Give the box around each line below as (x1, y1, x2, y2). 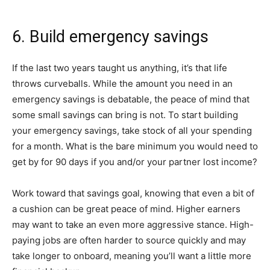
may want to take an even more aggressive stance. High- (12, 218, 254, 230)
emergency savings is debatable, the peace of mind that (12, 93, 250, 105)
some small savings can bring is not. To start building (12, 108, 238, 121)
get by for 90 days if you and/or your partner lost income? (12, 155, 257, 168)
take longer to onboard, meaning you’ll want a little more (12, 250, 251, 262)
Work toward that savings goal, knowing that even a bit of (12, 187, 254, 199)
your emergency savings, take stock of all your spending (12, 124, 252, 136)
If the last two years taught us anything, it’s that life (12, 61, 227, 74)
